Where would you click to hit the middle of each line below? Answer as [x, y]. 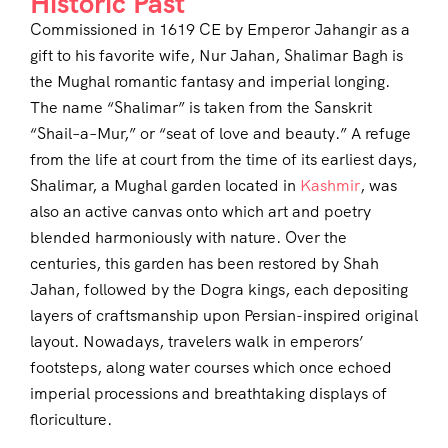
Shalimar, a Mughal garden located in [165, 186]
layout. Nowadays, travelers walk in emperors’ [197, 342]
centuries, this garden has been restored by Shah [204, 264]
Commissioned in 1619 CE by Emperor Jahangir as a [220, 30]
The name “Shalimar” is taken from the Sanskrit [201, 108]
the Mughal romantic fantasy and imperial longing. [210, 82]
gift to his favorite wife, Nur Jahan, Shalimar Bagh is [216, 56]
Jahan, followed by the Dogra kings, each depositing [219, 290]
